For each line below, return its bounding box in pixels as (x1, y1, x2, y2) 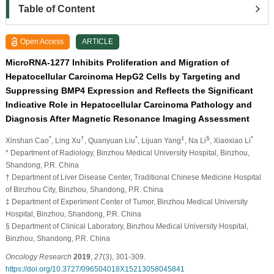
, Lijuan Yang (137, 136, 181, 145)
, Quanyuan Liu (84, 136, 135, 145)
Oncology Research (5, 252, 72, 261)
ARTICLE (82, 37, 114, 46)
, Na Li (184, 136, 206, 145)
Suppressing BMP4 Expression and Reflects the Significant (5, 85, 253, 95)
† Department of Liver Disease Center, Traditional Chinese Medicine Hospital (5, 172, 261, 182)
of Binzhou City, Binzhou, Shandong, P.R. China (5, 185, 163, 194)
